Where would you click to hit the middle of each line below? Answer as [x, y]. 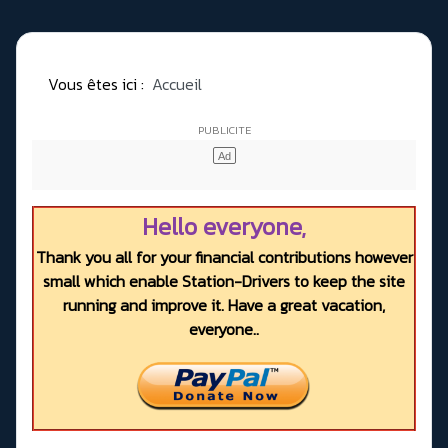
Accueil [177, 84]
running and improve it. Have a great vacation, [224, 305]
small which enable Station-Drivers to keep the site [224, 281]
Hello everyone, [224, 227]
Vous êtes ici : [100, 84]
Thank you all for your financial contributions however [224, 257]
